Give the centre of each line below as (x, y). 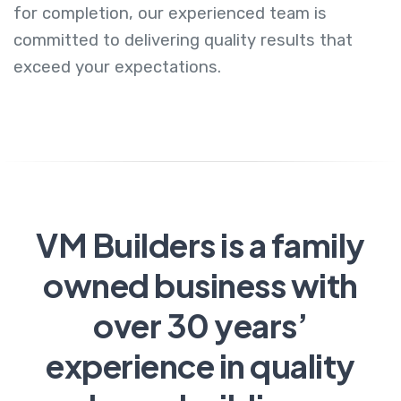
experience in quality (200, 365)
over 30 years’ (200, 325)
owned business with (200, 285)
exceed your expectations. (117, 67)
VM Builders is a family (200, 244)
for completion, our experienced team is (170, 13)
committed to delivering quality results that (183, 40)
